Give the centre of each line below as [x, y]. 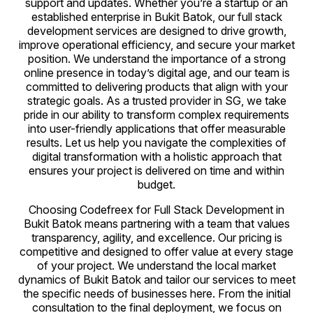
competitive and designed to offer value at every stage [156, 252]
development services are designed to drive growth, [156, 31]
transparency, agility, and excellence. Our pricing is [156, 238]
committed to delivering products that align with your [156, 87]
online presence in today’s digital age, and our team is [156, 73]
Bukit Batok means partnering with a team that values [156, 224]
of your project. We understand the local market [156, 265]
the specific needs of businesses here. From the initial [156, 293]
